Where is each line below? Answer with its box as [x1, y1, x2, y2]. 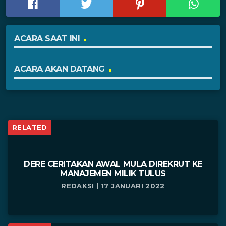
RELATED [12, 123, 47, 131]
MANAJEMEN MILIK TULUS [60, 168, 166, 178]
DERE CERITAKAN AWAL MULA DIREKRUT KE [24, 159, 202, 169]
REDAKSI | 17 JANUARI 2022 [61, 181, 165, 190]
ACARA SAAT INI [14, 33, 80, 43]
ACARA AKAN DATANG [14, 64, 105, 74]
